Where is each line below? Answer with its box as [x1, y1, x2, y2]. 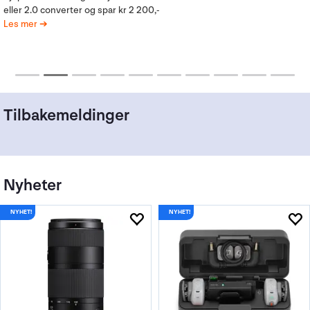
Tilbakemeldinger [3, 104, 129, 125]
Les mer [3, 3, 39, 16]
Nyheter [3, 174, 62, 195]
